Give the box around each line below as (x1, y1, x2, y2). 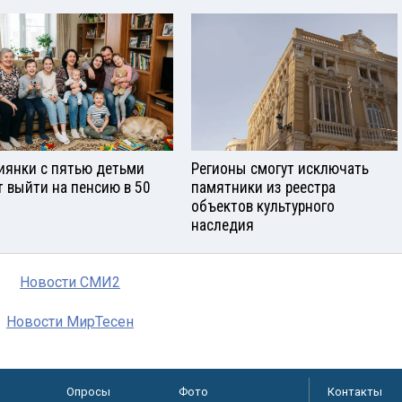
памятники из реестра (191, 179, 336, 197)
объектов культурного (191, 197, 335, 216)
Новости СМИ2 (20, 274, 120, 292)
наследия (191, 216, 254, 235)
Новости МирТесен (6, 313, 134, 331)
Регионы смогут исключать (191, 160, 369, 179)
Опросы (66, 385, 110, 399)
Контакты (328, 385, 382, 399)
